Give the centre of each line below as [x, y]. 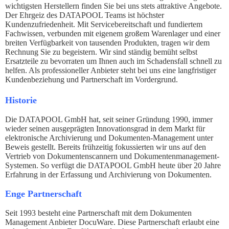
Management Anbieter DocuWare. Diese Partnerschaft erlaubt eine [112, 222]
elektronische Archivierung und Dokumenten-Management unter [109, 138]
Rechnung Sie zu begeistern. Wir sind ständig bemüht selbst [101, 52]
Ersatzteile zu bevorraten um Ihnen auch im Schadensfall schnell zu [113, 61]
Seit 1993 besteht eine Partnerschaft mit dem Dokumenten [98, 213]
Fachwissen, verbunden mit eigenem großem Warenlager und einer [113, 33]
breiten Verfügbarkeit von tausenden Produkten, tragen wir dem [107, 43]
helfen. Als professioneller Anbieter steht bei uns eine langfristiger [111, 70]
